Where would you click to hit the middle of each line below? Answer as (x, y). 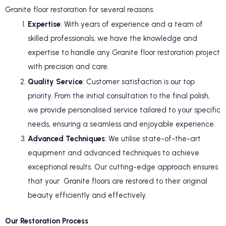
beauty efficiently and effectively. (87, 195)
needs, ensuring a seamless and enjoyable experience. (122, 124)
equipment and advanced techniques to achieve (114, 153)
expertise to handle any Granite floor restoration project (124, 53)
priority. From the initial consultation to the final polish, (119, 96)
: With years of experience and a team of (132, 24)
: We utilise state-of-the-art (153, 139)
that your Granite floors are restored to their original (118, 181)
